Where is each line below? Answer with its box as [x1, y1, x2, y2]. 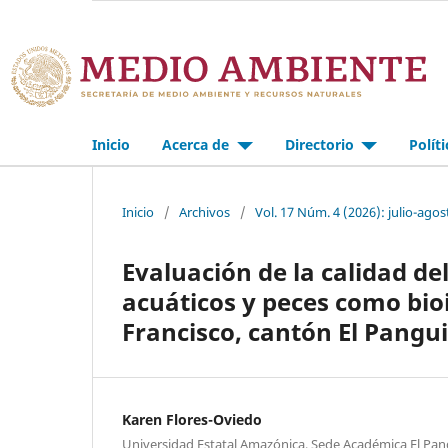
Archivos [179, 202, 230, 221]
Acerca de [162, 134, 233, 154]
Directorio [284, 134, 358, 154]
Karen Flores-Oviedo [122, 409, 262, 429]
